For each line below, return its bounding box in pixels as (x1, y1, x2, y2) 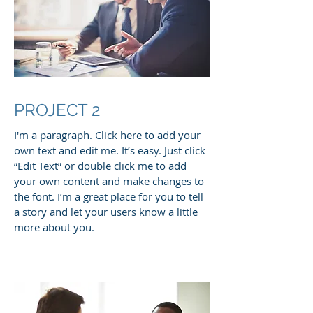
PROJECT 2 (14, 100, 101, 120)
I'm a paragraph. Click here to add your (14, 128, 201, 142)
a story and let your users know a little (14, 205, 198, 219)
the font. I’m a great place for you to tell (14, 189, 203, 203)
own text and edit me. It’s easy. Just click (14, 143, 205, 157)
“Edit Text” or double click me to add (14, 159, 187, 173)
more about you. (14, 220, 94, 234)
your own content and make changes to (14, 174, 204, 188)
